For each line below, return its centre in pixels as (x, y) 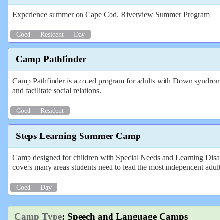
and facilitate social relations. (57, 91)
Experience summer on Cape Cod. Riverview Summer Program (111, 14)
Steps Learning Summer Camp (78, 136)
